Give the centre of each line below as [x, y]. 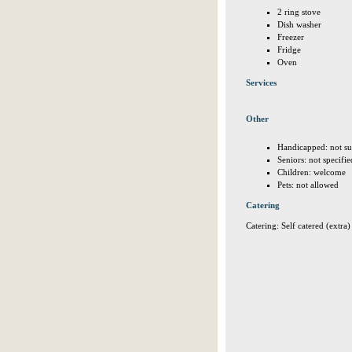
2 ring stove [299, 12]
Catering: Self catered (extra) [298, 225]
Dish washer [299, 24]
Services [261, 82]
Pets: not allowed [308, 185]
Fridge [289, 49]
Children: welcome [312, 172]
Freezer [291, 37]
